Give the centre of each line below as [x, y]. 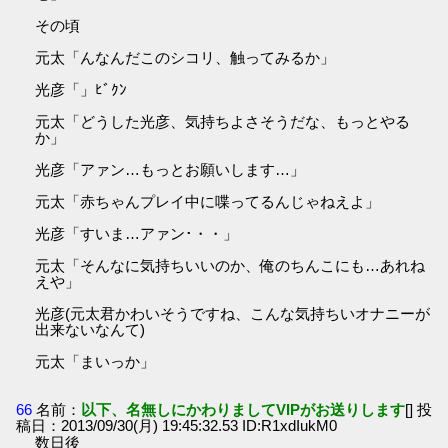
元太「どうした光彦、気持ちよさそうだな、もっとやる [223, 122]
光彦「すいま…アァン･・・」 [137, 234]
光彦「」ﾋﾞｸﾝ [81, 90]
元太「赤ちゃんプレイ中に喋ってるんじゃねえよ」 [208, 202]
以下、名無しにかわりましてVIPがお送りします [243, 409]
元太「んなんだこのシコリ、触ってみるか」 [185, 58]
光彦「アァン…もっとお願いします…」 [170, 170]
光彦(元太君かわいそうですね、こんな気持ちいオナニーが [233, 314]
